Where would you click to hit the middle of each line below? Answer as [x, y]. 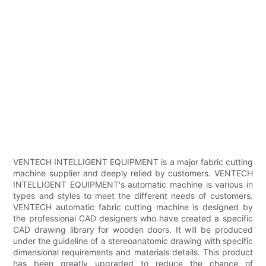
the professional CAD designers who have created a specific [133, 218]
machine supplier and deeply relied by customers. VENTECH [133, 173]
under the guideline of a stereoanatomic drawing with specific [133, 241]
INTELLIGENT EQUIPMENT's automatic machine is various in [133, 185]
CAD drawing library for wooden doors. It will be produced [133, 230]
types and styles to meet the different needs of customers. [133, 196]
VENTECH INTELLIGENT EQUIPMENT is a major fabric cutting [133, 162]
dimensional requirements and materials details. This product [133, 252]
